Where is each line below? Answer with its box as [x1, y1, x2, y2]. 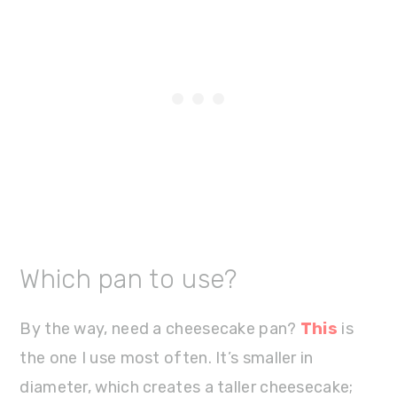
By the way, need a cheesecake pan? [19, 318, 300, 339]
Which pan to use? [19, 263, 237, 294]
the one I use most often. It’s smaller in [19, 347, 314, 368]
